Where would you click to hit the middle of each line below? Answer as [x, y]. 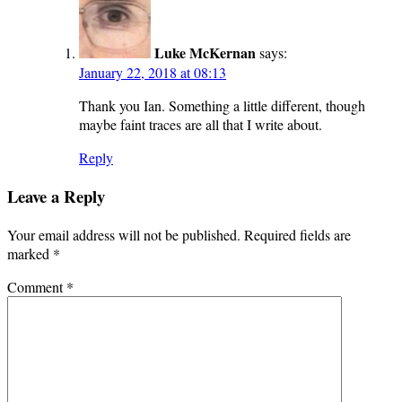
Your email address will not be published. [124, 234]
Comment [37, 286]
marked [30, 253]
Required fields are [297, 234]
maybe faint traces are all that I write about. [201, 125]
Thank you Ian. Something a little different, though [222, 106]
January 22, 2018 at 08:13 [153, 73]
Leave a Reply [56, 197]
